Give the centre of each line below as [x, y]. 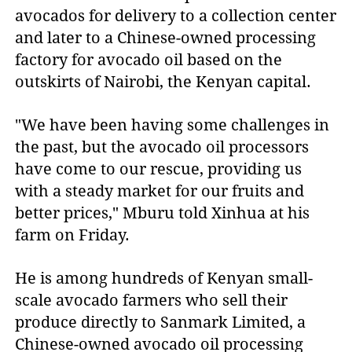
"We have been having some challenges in [172, 125]
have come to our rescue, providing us [159, 169]
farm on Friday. [73, 235]
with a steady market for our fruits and [160, 191]
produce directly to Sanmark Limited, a [161, 322]
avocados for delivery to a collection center [176, 15]
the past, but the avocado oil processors [162, 147]
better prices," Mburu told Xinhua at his [163, 213]
